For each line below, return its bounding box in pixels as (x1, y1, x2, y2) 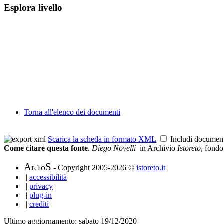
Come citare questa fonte (4, 144, 88, 152)
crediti (29, 200, 49, 208)
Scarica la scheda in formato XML (48, 135, 156, 143)
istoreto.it (136, 163, 165, 172)
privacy (29, 182, 53, 190)
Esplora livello (4, 2, 62, 13)
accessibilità (29, 173, 67, 181)
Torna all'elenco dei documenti (24, 108, 120, 116)
